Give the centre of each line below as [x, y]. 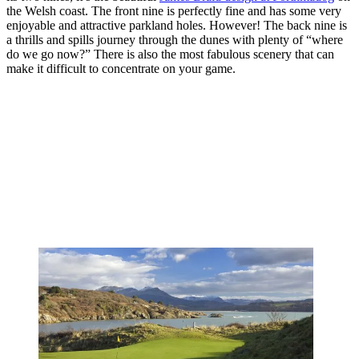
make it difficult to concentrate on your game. [121, 68]
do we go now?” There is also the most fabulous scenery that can [170, 54]
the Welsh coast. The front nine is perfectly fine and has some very [174, 10]
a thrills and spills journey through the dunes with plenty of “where [175, 39]
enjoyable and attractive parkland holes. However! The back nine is [177, 25]
